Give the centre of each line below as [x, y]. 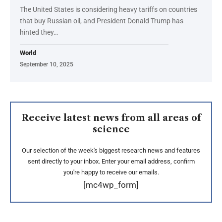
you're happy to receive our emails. [111, 172]
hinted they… [39, 32]
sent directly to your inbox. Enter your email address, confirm [111, 161]
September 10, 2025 [47, 64]
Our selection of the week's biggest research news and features [111, 150]
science [111, 129]
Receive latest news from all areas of [111, 118]
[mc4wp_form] [111, 185]
